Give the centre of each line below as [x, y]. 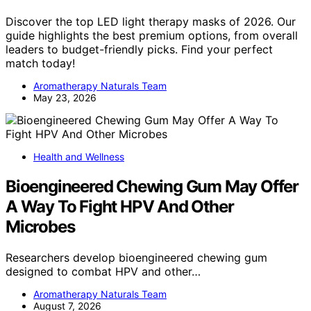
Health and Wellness [79, 157]
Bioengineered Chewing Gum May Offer [152, 187]
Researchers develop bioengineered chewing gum [136, 257]
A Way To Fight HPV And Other [120, 207]
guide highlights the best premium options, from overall [152, 36]
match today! [40, 64]
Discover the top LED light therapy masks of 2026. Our [151, 22]
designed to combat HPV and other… [103, 271]
